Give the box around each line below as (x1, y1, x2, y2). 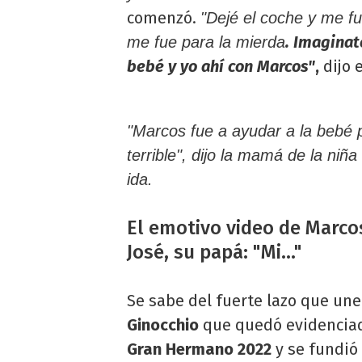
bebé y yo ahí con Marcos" (127, 56, 315, 76)
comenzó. (127, 7, 200, 27)
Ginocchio (127, 314, 199, 335)
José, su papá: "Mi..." (127, 240, 302, 263)
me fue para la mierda (127, 32, 285, 51)
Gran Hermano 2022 (127, 339, 271, 359)
